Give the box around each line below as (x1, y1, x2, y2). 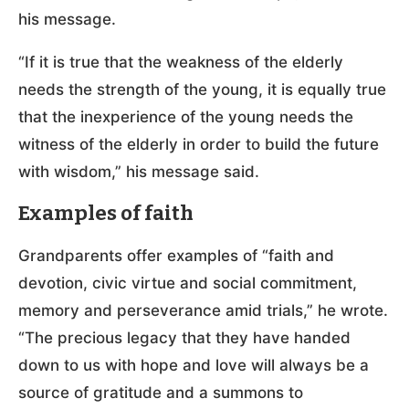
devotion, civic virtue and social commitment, (18, 273, 357, 292)
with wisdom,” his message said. (18, 162, 259, 181)
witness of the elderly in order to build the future (18, 134, 379, 153)
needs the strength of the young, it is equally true (18, 79, 386, 99)
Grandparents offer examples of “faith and (18, 246, 334, 265)
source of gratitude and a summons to (18, 383, 303, 402)
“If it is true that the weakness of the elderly (18, 52, 343, 71)
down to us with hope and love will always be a (18, 355, 369, 374)
